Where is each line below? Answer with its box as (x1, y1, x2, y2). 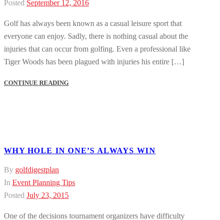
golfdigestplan (15, 165, 59, 174)
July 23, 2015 (27, 191, 69, 199)
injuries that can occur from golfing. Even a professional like (4, 45, 191, 54)
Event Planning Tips (12, 178, 75, 187)
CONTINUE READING (4, 79, 69, 87)
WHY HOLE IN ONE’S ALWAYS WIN (4, 146, 156, 155)
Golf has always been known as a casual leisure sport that (4, 19, 182, 28)
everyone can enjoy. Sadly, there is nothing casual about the (4, 32, 188, 41)
